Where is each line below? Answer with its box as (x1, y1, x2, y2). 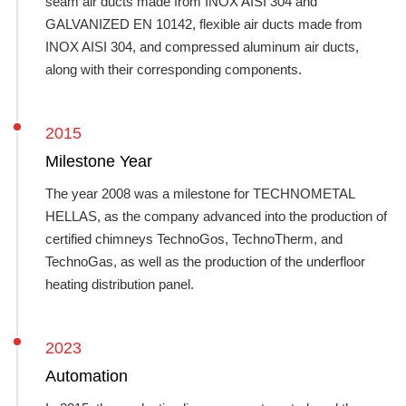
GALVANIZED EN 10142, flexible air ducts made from (45, 16, 362, 32)
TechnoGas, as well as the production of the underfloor (45, 254, 365, 269)
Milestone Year (45, 152, 152, 170)
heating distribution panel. (45, 276, 194, 292)
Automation (45, 367, 128, 385)
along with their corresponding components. (45, 62, 302, 77)
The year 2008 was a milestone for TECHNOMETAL (45, 186, 354, 201)
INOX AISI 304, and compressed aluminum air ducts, (45, 39, 359, 54)
